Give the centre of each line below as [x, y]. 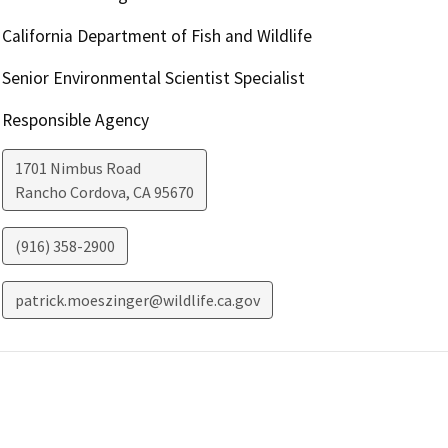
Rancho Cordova [70, 191]
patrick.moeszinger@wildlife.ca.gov [137, 299]
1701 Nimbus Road [77, 167]
